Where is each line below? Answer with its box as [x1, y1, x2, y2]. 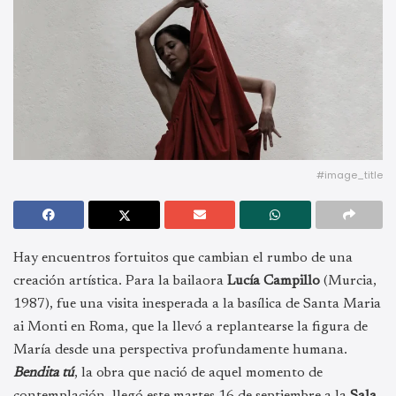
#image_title [316, 167, 383, 182]
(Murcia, [320, 273, 377, 288]
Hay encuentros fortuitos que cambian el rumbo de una [13, 250, 353, 265]
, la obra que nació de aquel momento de [74, 365, 323, 380]
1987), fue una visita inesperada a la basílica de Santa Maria [13, 296, 381, 311]
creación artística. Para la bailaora [13, 273, 227, 288]
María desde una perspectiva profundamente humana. [13, 342, 347, 357]
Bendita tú [13, 365, 74, 380]
